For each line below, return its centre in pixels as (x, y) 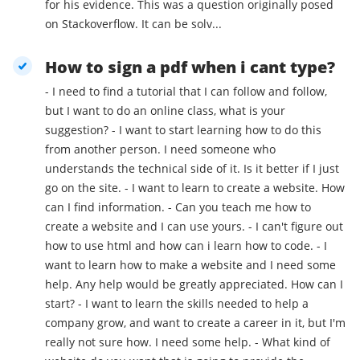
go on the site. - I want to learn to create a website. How (85, 188)
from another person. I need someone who (160, 149)
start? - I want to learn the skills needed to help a (61, 304)
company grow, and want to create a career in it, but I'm (195, 323)
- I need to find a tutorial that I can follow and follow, (186, 92)
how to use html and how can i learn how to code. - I (181, 246)
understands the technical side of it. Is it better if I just (192, 169)
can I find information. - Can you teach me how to (106, 207)
